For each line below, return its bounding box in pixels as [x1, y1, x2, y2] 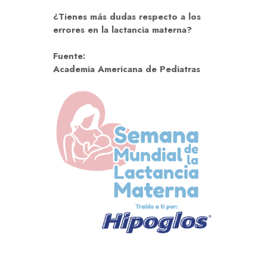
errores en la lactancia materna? [53, 23, 192, 37]
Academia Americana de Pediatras [53, 63, 200, 76]
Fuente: [53, 49, 85, 63]
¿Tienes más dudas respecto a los [53, 10, 201, 24]
